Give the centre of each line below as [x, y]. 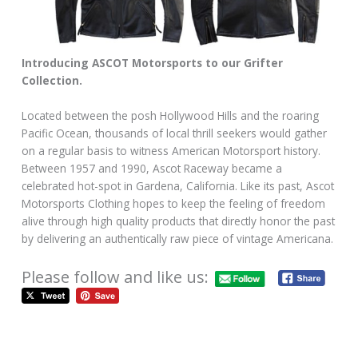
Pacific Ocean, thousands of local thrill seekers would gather [175, 133]
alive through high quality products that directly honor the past [179, 221]
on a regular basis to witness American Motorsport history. [171, 151]
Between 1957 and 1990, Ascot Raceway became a [152, 169]
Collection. [52, 81]
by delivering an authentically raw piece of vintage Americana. [178, 239]
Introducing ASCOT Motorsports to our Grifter [153, 63]
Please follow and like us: [115, 277]
